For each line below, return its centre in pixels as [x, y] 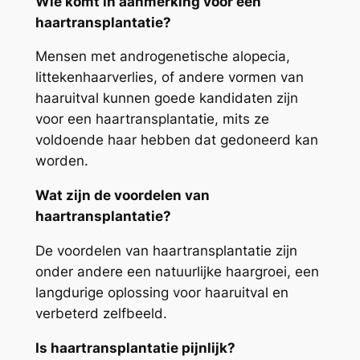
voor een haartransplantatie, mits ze [152, 119]
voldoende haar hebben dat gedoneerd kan [176, 140]
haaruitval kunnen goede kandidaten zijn [166, 98]
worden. [61, 161]
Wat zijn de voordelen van [122, 196]
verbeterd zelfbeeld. [101, 314]
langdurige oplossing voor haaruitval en [162, 293]
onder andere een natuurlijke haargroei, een [177, 272]
